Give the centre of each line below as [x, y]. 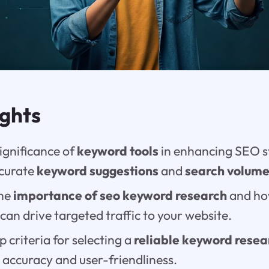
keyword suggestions [98, 171]
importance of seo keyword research [120, 195]
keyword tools [118, 151]
